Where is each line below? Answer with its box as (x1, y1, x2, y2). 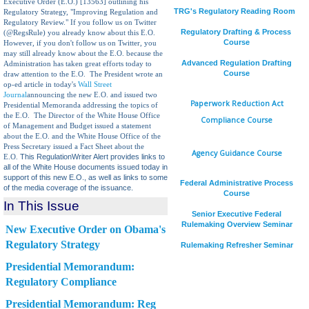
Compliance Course (201, 115, 272, 125)
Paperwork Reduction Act (190, 99, 283, 108)
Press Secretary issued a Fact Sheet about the (3, 143, 144, 150)
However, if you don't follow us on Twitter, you (3, 39, 157, 47)
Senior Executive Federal (192, 210, 281, 218)
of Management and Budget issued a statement (3, 122, 151, 130)
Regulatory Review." (3, 19, 68, 26)
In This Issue (3, 199, 79, 213)
